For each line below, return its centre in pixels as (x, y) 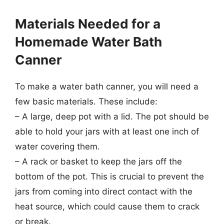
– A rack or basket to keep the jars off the (98, 161)
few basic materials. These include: (86, 101)
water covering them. (57, 146)
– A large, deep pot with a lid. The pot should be (112, 116)
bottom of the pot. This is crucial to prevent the (109, 176)
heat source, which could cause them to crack (107, 206)
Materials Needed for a (88, 23)
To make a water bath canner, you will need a (107, 86)
